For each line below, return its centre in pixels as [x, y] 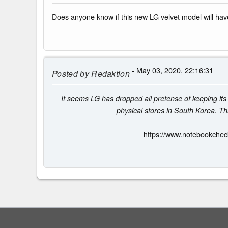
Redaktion [109, 73]
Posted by [70, 73]
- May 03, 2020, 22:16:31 [172, 70]
